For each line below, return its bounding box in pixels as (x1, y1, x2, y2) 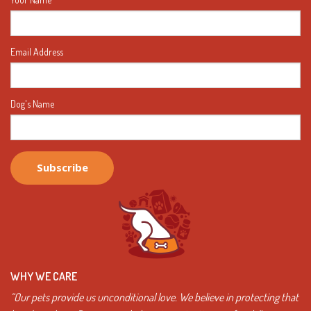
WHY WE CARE (10, 269, 77, 284)
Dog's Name (10, 97, 54, 110)
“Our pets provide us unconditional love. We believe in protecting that (10, 290, 299, 305)
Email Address (10, 45, 63, 58)
